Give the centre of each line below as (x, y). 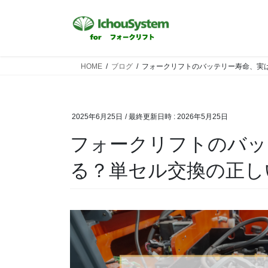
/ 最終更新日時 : (151, 117)
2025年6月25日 (97, 117)
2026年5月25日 (202, 117)
